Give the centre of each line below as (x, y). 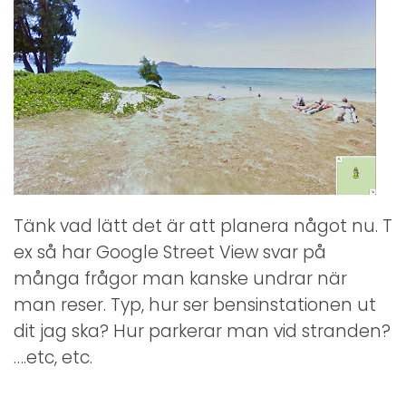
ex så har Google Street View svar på (170, 253)
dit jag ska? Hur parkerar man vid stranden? (202, 332)
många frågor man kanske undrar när (180, 279)
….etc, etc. (53, 358)
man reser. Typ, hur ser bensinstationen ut (195, 305)
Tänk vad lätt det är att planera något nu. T (203, 227)
